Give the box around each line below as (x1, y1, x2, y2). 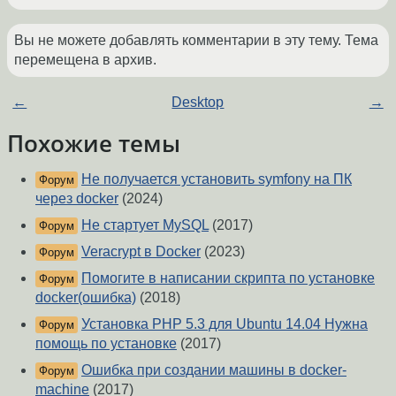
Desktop (171, 95, 225, 110)
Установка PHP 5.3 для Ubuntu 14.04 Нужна (81, 316, 368, 332)
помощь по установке (35, 336, 177, 352)
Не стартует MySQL (81, 217, 209, 233)
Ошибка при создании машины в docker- (81, 362, 346, 378)
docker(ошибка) (35, 290, 136, 306)
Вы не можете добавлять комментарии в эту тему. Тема (14, 33, 378, 49)
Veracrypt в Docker (81, 244, 201, 260)
